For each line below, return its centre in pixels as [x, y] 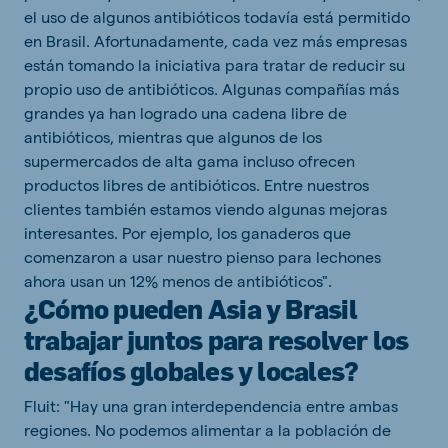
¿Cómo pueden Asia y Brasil [190, 309]
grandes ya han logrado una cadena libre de [185, 113]
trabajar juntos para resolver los [216, 340]
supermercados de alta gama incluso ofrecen [189, 161]
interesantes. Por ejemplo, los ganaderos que [187, 233]
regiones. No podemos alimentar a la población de [207, 430]
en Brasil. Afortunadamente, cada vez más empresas [215, 41]
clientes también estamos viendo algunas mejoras [205, 209]
